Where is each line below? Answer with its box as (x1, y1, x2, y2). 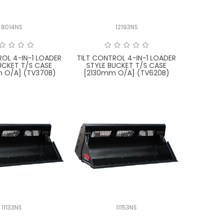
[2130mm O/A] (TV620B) (83, 68, 169, 78)
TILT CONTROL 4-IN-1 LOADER (77, 53, 176, 63)
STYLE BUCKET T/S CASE (86, 60, 167, 71)
